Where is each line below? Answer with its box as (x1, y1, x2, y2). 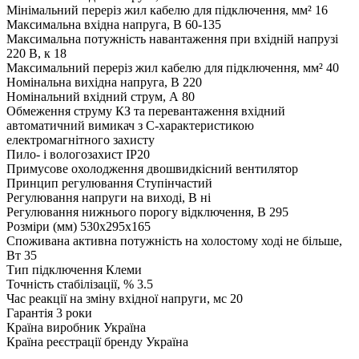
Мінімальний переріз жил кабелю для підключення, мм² (6, 2, 312, 17)
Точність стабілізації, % (6, 276, 134, 291)
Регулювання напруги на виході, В (6, 190, 197, 204)
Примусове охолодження (6, 161, 143, 175)
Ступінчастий (136, 175, 212, 190)
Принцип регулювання (6, 175, 133, 190)
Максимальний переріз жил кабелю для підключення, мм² (6, 60, 323, 75)
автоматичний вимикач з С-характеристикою (6, 118, 254, 132)
